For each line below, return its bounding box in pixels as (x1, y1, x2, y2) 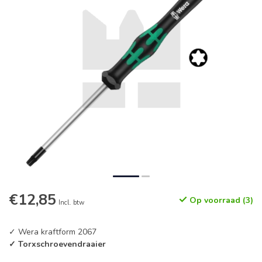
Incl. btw (58, 198, 84, 207)
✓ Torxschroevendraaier (9, 239, 106, 250)
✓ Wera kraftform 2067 (9, 226, 96, 237)
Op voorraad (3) (187, 195, 253, 206)
